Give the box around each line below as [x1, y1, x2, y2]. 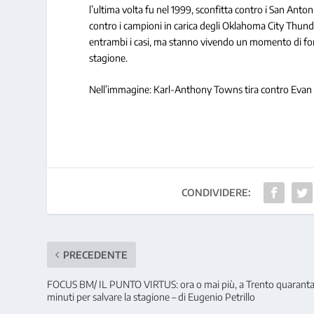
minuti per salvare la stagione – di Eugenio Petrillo [47, 291, 256, 303]
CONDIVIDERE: [181, 186, 251, 199]
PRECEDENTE [63, 249, 128, 261]
